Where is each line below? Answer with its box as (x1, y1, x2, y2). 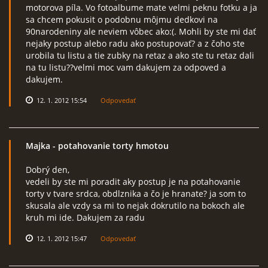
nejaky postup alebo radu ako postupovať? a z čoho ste (26, 38, 245, 49)
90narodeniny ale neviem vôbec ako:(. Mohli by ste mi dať (26, 26, 256, 37)
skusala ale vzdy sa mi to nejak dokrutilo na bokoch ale (26, 200, 245, 211)
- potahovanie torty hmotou (50, 140, 169, 151)
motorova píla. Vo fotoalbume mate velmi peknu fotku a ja (26, 2, 257, 13)
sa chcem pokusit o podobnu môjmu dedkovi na (26, 14, 218, 25)
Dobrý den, (26, 164, 69, 175)
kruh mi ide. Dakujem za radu (26, 212, 145, 223)
